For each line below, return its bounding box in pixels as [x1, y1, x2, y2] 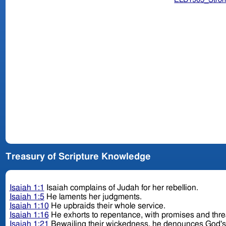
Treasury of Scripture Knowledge [5, 152, 151, 162]
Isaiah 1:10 [9, 202, 49, 210]
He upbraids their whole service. [48, 202, 167, 210]
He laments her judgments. [44, 193, 144, 201]
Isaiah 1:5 [9, 193, 44, 201]
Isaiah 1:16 [9, 211, 49, 219]
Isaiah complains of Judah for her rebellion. [44, 184, 200, 192]
